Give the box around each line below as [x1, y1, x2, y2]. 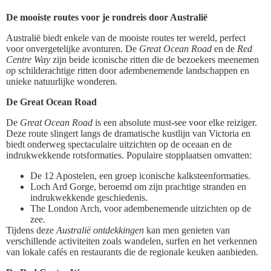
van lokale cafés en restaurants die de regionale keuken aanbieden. [6, 246, 258, 257]
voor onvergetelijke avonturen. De [6, 43, 139, 54]
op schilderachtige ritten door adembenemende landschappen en [6, 65, 249, 76]
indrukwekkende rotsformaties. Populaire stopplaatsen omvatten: [6, 149, 252, 160]
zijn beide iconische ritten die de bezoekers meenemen [50, 54, 259, 65]
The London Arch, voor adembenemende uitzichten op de [30, 203, 251, 214]
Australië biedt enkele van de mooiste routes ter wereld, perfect [6, 32, 246, 43]
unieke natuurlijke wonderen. [6, 76, 117, 87]
